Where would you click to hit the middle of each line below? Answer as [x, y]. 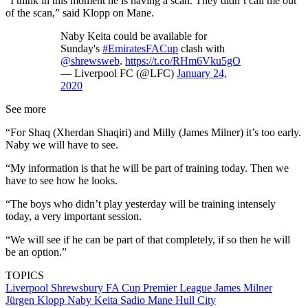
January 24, [202, 73]
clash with [201, 48]
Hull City [196, 300]
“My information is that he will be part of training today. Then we [147, 168]
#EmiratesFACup [140, 48]
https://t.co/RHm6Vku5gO [183, 60]
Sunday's [81, 48]
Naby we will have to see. [62, 144]
